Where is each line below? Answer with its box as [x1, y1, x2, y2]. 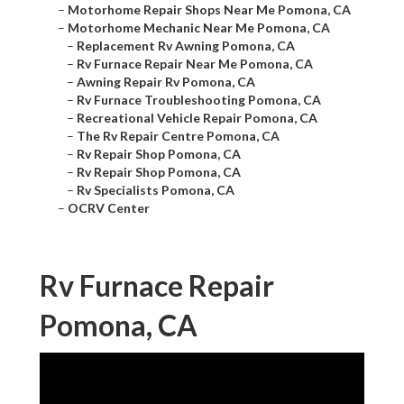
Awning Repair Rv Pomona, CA [77, 74, 255, 90]
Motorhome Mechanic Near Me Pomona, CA [68, 20, 330, 36]
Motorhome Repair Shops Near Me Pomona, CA [68, 2, 351, 18]
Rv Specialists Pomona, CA [77, 182, 234, 198]
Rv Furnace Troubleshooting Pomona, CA [77, 92, 321, 108]
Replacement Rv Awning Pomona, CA [77, 38, 295, 54]
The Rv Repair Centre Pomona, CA [77, 128, 280, 144]
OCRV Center [68, 200, 150, 216]
